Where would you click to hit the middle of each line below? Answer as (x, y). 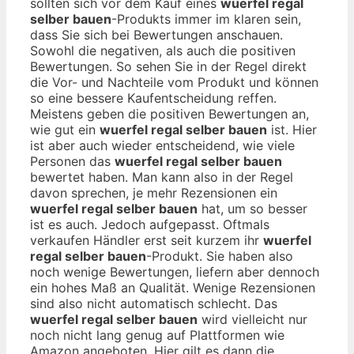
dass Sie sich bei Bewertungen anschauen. (156, 35)
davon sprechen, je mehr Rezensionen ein (154, 193)
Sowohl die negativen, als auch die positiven (163, 51)
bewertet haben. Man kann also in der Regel (162, 177)
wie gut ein (65, 130)
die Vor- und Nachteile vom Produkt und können (174, 83)
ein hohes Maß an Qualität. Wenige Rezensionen (173, 288)
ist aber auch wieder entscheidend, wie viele (162, 146)
